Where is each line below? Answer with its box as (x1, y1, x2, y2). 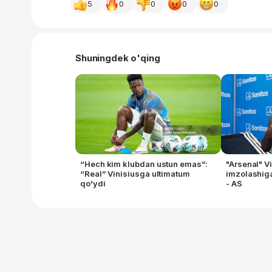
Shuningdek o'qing (75, 52, 160, 64)
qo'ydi (80, 178, 106, 188)
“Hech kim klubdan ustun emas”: (80, 158, 208, 169)
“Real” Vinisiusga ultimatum (80, 168, 190, 178)
